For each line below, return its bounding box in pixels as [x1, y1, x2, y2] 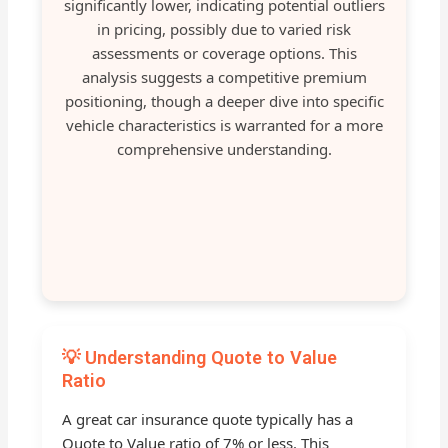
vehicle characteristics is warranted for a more [65, 115, 383, 136]
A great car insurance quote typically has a [62, 409, 354, 430]
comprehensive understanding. [116, 139, 332, 160]
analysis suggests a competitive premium [81, 67, 367, 88]
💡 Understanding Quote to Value [62, 346, 338, 368]
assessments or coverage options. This [91, 43, 357, 64]
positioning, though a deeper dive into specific [64, 91, 384, 112]
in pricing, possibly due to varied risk [97, 19, 351, 40]
